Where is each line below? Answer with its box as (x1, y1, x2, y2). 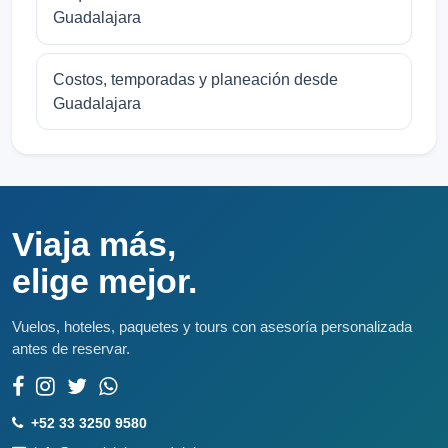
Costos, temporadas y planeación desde (53, 70, 338, 88)
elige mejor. (12, 262, 197, 301)
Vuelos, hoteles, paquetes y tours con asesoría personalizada (12, 319, 412, 336)
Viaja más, (12, 225, 176, 264)
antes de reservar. (12, 341, 130, 358)
